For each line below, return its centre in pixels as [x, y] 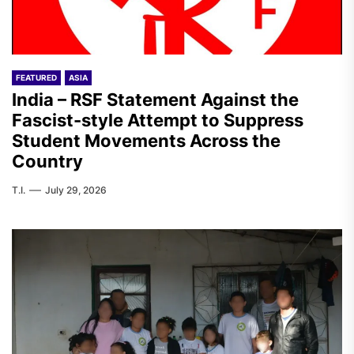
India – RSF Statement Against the [155, 100]
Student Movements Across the [146, 141]
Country [47, 161]
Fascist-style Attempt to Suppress [158, 120]
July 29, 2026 [76, 190]
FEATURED [36, 77]
